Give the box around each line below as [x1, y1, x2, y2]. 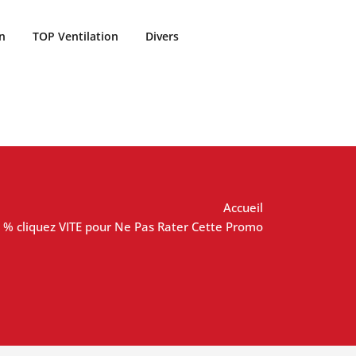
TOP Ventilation [32, 29, 118, 44]
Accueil [223, 199, 263, 215]
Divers [145, 29, 179, 44]
